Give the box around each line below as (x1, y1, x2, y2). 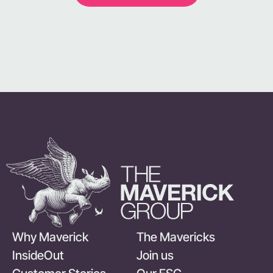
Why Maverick (12, 229, 88, 244)
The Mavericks (136, 229, 215, 244)
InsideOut (12, 247, 64, 263)
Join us (136, 247, 174, 263)
